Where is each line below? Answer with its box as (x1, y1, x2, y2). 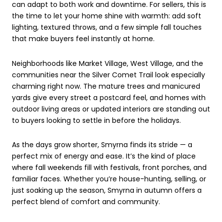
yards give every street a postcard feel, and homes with (12, 92, 206, 103)
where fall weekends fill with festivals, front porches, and (12, 163, 207, 173)
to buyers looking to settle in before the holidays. (12, 115, 181, 125)
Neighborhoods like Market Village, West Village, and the (12, 58, 203, 68)
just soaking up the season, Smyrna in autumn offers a (12, 185, 202, 196)
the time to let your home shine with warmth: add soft (12, 10, 201, 21)
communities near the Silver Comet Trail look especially (12, 69, 205, 80)
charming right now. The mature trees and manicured (12, 81, 200, 91)
